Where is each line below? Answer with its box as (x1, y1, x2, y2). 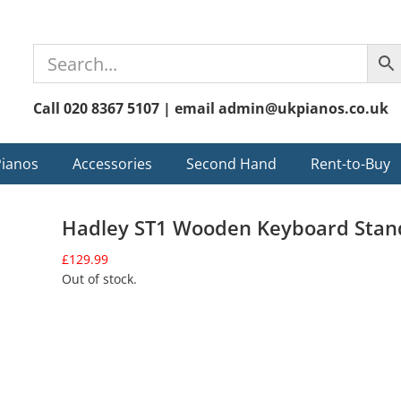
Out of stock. (62, 270, 138, 287)
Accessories (73, 154, 152, 174)
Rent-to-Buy (311, 154, 390, 174)
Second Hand (186, 154, 277, 174)
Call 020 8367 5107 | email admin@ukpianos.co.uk (33, 98, 389, 118)
